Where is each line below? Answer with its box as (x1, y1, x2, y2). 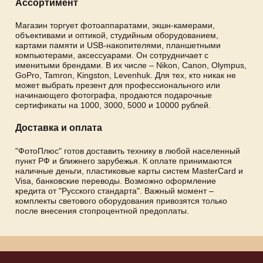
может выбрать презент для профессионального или (15, 80, 220, 90)
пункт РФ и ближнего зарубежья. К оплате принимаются (15, 156, 232, 166)
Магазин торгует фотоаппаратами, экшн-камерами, (15, 21, 215, 31)
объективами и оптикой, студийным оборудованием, (15, 31, 218, 41)
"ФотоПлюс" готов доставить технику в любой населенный (15, 146, 240, 156)
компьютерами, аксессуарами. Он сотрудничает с (15, 50, 208, 60)
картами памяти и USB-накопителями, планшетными (15, 41, 221, 50)
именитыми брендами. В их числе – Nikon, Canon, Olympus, (15, 60, 247, 70)
